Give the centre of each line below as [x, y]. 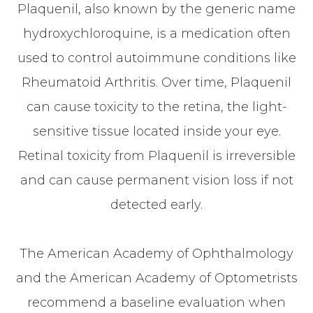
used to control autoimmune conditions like [156, 58]
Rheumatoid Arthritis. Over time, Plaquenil [156, 82]
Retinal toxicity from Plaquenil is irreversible [156, 156]
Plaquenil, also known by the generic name [156, 9]
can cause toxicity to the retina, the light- [156, 107]
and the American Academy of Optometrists [156, 278]
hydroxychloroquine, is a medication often [156, 34]
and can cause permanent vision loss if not [156, 180]
